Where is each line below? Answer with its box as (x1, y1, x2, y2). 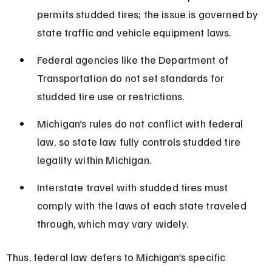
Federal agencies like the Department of (36, 52, 231, 66)
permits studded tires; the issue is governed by (36, 7, 261, 21)
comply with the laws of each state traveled (36, 198, 249, 212)
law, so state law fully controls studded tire (36, 134, 243, 148)
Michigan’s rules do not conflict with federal (36, 116, 246, 130)
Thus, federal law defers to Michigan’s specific (5, 250, 228, 263)
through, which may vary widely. (36, 216, 188, 230)
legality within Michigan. (36, 152, 151, 166)
